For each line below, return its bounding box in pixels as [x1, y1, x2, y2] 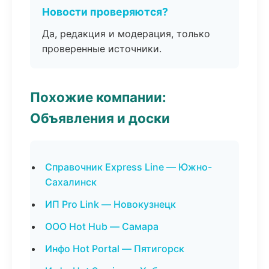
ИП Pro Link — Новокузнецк [45, 198, 176, 210]
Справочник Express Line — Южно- [45, 161, 212, 173]
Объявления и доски [30, 110, 170, 126]
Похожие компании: [30, 89, 166, 105]
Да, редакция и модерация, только [42, 28, 210, 40]
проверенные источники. [42, 43, 162, 55]
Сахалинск [45, 176, 97, 188]
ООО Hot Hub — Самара [45, 220, 159, 232]
